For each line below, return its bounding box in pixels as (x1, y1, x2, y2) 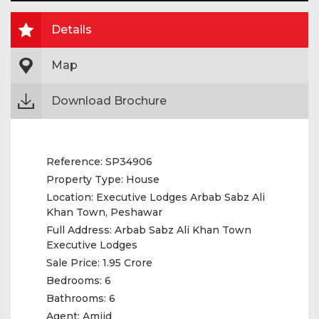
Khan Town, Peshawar (46, 206, 162, 219)
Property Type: (46, 173, 123, 186)
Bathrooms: (46, 292, 106, 305)
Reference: (46, 155, 103, 168)
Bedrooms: (46, 274, 102, 287)
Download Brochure (51, 94, 167, 108)
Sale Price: (46, 256, 100, 269)
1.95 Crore (100, 256, 152, 269)
